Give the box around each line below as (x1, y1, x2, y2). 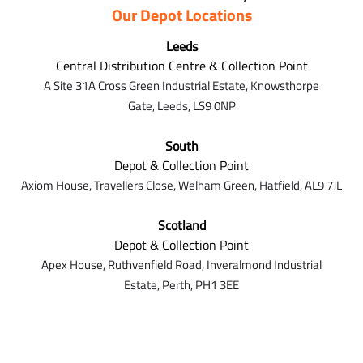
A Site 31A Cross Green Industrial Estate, (44, 76, 250, 96)
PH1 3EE (195, 275, 239, 295)
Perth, (162, 275, 195, 295)
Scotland (157, 216, 206, 236)
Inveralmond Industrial (207, 255, 322, 275)
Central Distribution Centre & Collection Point (55, 56, 308, 76)
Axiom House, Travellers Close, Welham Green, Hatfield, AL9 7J (21, 176, 336, 195)
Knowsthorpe (250, 76, 319, 96)
